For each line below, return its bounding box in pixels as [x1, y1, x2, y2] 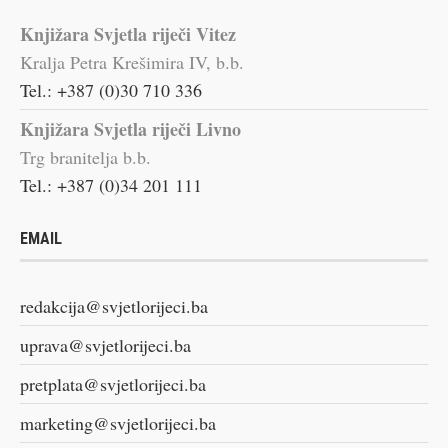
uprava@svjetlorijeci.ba [20, 332, 191, 357]
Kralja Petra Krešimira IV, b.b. [20, 49, 244, 74]
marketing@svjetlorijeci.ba [20, 410, 216, 435]
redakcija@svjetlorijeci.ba [20, 293, 208, 318]
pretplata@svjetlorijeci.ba [20, 371, 206, 396]
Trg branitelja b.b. [20, 144, 151, 169]
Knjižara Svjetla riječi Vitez [20, 20, 236, 47]
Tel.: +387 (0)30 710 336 [20, 77, 202, 102]
